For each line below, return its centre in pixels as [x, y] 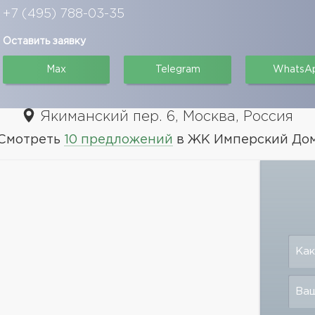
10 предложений [118, 140]
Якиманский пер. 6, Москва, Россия [165, 117]
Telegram [178, 70]
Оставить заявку [44, 41]
